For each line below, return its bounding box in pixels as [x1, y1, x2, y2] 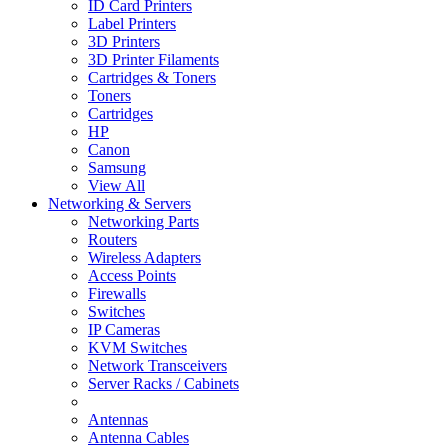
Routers [88, 231, 137, 249]
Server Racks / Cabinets [88, 375, 239, 393]
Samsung [88, 159, 146, 177]
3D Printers [88, 33, 160, 51]
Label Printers [88, 15, 176, 33]
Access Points [88, 267, 176, 285]
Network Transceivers [88, 357, 227, 375]
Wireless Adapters [88, 249, 201, 267]
